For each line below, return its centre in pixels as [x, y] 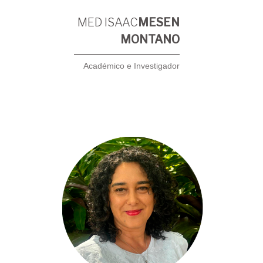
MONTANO [150, 39]
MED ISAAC [108, 22]
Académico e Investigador [132, 66]
